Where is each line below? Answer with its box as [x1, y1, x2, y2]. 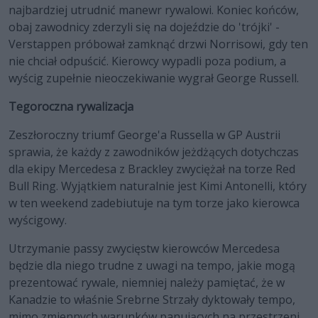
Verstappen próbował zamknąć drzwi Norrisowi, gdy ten [9, 36, 308, 53]
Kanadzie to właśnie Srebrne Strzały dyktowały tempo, [9, 292, 295, 308]
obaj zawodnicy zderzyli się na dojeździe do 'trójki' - [9, 19, 280, 35]
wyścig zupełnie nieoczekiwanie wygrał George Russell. [9, 70, 299, 87]
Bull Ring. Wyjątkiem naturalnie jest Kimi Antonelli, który [9, 178, 307, 194]
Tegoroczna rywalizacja [9, 99, 133, 115]
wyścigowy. [9, 212, 70, 229]
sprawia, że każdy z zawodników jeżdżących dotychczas [9, 144, 299, 160]
